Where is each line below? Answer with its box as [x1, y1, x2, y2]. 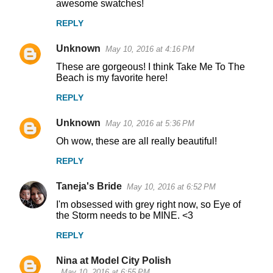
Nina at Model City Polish [56, 255, 171, 266]
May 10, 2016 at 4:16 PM [105, 44, 194, 54]
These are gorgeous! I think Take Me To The [56, 62, 245, 73]
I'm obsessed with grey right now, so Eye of [56, 199, 241, 210]
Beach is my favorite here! [56, 73, 168, 83]
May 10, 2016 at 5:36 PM [105, 119, 194, 129]
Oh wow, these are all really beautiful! [56, 136, 217, 147]
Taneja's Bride [56, 181, 122, 192]
